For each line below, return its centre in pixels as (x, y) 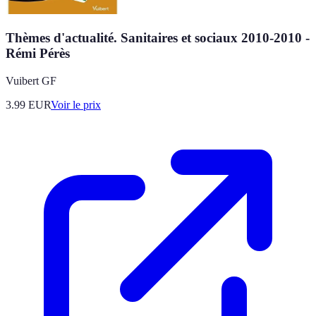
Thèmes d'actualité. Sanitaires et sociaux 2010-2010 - (158, 37)
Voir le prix (76, 104)
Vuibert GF (31, 80)
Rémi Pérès (38, 53)
